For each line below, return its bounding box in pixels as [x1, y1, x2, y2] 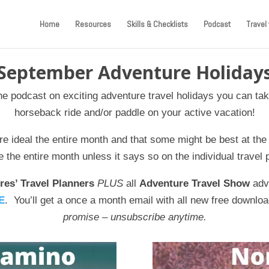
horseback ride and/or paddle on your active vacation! [14, 106, 255, 118]
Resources [74, 19, 111, 29]
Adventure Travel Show [139, 177, 250, 189]
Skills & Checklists [126, 19, 188, 29]
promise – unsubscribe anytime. [62, 211, 207, 223]
